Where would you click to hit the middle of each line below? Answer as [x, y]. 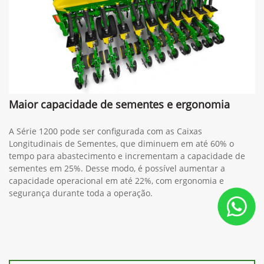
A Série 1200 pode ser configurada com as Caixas [105, 131]
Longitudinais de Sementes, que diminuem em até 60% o [121, 144]
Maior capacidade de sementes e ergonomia [119, 105]
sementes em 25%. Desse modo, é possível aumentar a [117, 169]
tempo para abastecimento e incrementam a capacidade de [127, 156]
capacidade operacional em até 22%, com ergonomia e [116, 181]
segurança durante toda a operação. [81, 193]
